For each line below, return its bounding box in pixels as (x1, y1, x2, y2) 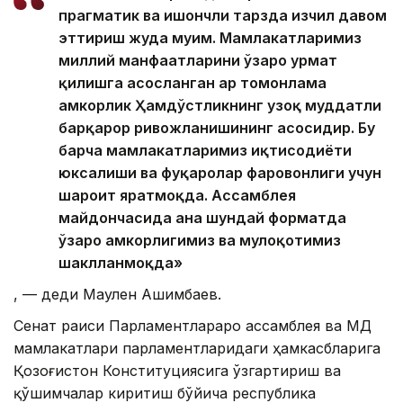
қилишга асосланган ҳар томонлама (58, 73, 327, 92)
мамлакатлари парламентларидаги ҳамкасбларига (13, 338, 381, 357)
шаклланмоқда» (58, 253, 183, 272)
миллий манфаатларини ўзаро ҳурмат (58, 50, 337, 69)
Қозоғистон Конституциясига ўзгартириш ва (13, 361, 341, 380)
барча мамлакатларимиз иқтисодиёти (58, 140, 352, 159)
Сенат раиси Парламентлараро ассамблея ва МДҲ (13, 316, 372, 335)
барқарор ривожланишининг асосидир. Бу (58, 118, 375, 137)
